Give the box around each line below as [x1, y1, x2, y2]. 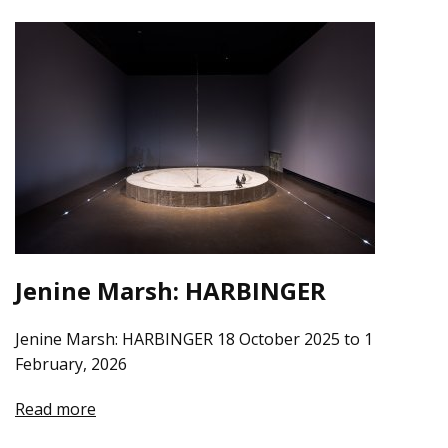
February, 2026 [15, 352, 127, 375]
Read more [15, 397, 96, 420]
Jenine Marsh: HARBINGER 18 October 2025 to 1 [15, 327, 373, 350]
